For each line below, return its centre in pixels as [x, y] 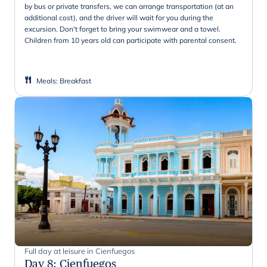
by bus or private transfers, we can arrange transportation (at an [129, 6]
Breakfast [75, 80]
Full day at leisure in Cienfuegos [80, 251]
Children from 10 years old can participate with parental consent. [131, 40]
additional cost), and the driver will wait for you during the [119, 17]
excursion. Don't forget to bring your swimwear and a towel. [122, 29]
